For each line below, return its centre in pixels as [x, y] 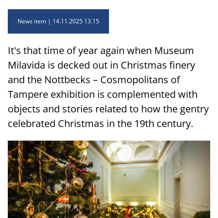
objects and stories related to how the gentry [108, 109]
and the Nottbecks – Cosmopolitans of [94, 79]
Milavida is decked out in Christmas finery [101, 65]
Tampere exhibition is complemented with [103, 94]
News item [32, 21]
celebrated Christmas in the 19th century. [100, 123]
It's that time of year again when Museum [101, 50]
